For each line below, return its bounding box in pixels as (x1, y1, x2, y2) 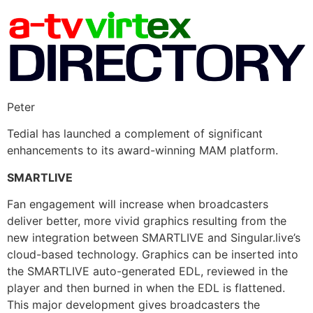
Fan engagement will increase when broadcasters (7, 197, 268, 212)
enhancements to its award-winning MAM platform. (7, 143, 278, 158)
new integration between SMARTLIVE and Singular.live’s (7, 231, 300, 245)
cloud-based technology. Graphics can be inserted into (7, 247, 298, 262)
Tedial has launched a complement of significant (7, 126, 263, 141)
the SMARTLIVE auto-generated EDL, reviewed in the (7, 264, 288, 279)
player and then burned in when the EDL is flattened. (7, 281, 285, 296)
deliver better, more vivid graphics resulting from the (7, 214, 286, 228)
